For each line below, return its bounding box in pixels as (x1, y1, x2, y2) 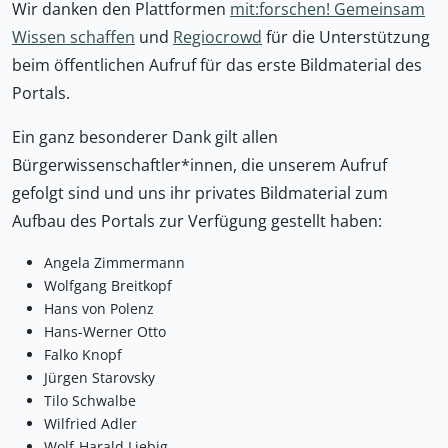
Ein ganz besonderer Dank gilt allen (12, 125, 278, 148)
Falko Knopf (44, 344, 122, 364)
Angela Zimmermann (44, 252, 185, 272)
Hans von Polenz (44, 298, 154, 318)
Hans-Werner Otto (44, 321, 166, 341)
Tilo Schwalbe (44, 390, 136, 410)
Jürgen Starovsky (44, 367, 155, 387)
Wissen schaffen (12, 25, 135, 48)
